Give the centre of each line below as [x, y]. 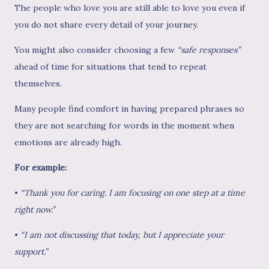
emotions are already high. [68, 143]
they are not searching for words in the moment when [124, 126]
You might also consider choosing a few [95, 50]
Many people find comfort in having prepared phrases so [129, 109]
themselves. [38, 84]
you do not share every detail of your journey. [106, 25]
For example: [41, 168]
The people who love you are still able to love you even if [130, 8]
